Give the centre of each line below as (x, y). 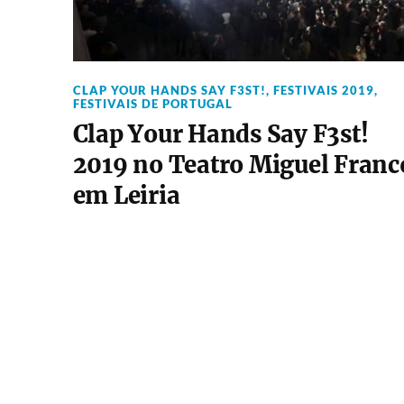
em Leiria (126, 196)
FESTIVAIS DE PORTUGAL (152, 104)
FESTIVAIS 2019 (323, 90)
